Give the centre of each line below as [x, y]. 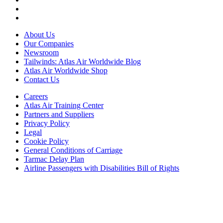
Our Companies [49, 44]
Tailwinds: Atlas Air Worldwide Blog [82, 62]
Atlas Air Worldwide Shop [66, 71]
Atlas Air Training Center [64, 106]
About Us [39, 35]
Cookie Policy [46, 141]
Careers [36, 97]
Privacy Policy [47, 123]
